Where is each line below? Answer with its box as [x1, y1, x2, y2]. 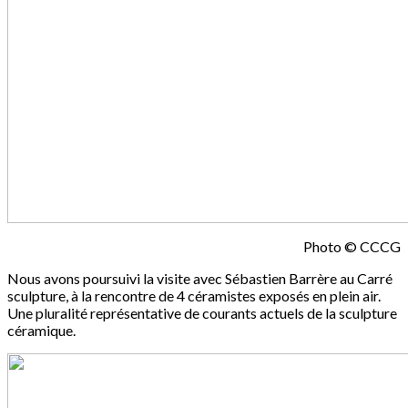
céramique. [7, 321, 76, 340]
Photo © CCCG [303, 238, 401, 256]
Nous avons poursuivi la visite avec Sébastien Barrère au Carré [7, 270, 393, 288]
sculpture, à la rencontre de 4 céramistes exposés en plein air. [7, 287, 381, 305]
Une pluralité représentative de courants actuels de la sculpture [7, 304, 397, 322]
